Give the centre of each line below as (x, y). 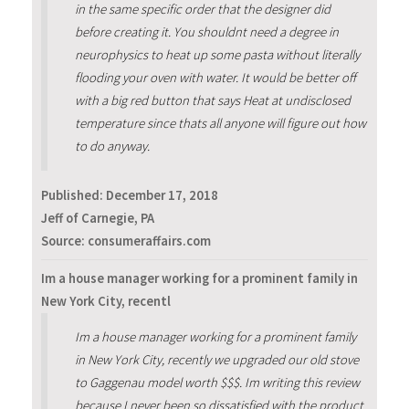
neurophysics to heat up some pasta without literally (217, 54)
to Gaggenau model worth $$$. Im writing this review (217, 383)
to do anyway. (112, 146)
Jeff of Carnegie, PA (98, 219)
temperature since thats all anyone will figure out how (220, 123)
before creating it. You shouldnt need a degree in (206, 31)
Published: (73, 196)
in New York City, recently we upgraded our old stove (216, 360)
